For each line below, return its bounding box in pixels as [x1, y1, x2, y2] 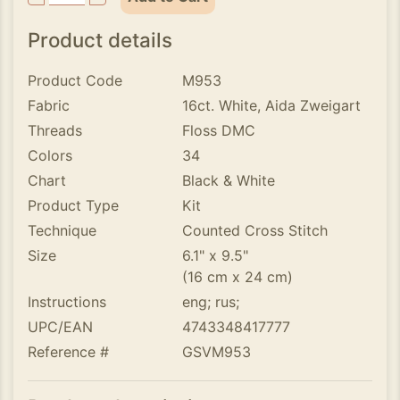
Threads [28, 121, 82, 139]
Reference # [28, 343, 109, 361]
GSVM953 [182, 343, 252, 361]
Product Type [28, 196, 119, 214]
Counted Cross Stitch [182, 221, 329, 239]
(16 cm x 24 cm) [182, 268, 294, 286]
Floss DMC [182, 121, 256, 139]
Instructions [28, 293, 106, 311]
